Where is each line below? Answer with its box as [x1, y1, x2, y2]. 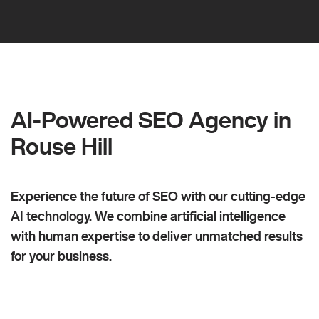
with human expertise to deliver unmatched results [11, 229, 303, 243]
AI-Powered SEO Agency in [11, 108, 291, 132]
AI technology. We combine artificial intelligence [11, 209, 286, 223]
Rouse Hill [11, 135, 113, 158]
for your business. [11, 249, 112, 263]
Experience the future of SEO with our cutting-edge [11, 189, 305, 203]
